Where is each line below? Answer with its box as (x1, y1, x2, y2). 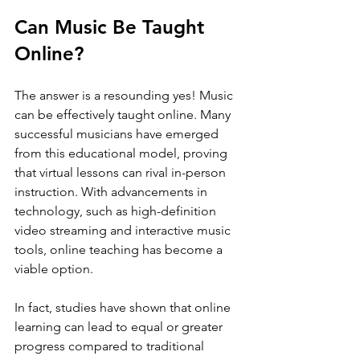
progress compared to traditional (14, 337, 207, 354)
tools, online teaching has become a (14, 241, 226, 257)
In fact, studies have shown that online (14, 299, 234, 315)
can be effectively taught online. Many (14, 106, 234, 122)
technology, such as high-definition (14, 202, 219, 219)
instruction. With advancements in (14, 183, 211, 199)
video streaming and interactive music (14, 222, 234, 238)
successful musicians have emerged (14, 125, 222, 141)
